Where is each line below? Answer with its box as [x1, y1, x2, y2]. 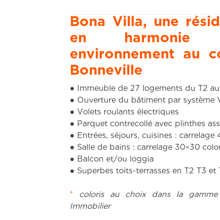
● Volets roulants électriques [70, 109, 179, 116]
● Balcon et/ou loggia [70, 156, 154, 164]
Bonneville [70, 65, 142, 77]
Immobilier [70, 203, 110, 211]
